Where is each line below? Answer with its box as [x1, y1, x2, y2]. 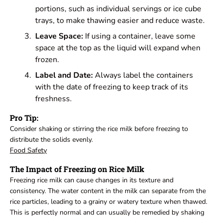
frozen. [35, 54, 59, 66]
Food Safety [10, 146, 47, 155]
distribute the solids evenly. [10, 135, 93, 145]
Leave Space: [35, 31, 83, 42]
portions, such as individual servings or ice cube [35, 3, 201, 15]
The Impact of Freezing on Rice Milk [10, 164, 144, 175]
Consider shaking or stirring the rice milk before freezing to [10, 124, 188, 134]
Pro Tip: [10, 112, 39, 123]
